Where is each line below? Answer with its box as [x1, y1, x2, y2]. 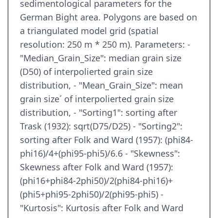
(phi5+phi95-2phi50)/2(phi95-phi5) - [20, 188, 163, 200]
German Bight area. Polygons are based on [20, 11, 197, 23]
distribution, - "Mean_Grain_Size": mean [20, 79, 183, 91]
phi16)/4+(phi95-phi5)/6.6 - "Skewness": [20, 147, 180, 160]
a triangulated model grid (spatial [20, 25, 159, 37]
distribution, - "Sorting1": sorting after [20, 107, 177, 119]
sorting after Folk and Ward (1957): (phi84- [20, 134, 193, 146]
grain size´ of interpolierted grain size [20, 93, 174, 105]
